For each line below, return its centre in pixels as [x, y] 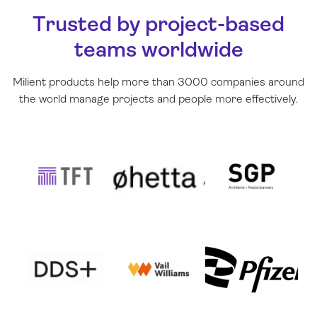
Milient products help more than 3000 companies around [158, 81]
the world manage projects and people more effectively [157, 98]
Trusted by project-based [158, 23]
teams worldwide [158, 49]
